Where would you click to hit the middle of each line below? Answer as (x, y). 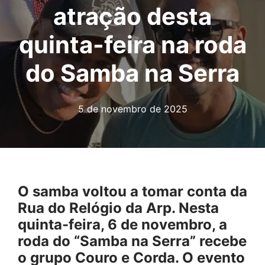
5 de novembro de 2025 (132, 109)
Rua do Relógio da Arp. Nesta (118, 208)
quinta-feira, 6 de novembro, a (122, 224)
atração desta (132, 16)
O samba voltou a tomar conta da (132, 191)
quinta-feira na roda (132, 44)
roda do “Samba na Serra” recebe (132, 241)
